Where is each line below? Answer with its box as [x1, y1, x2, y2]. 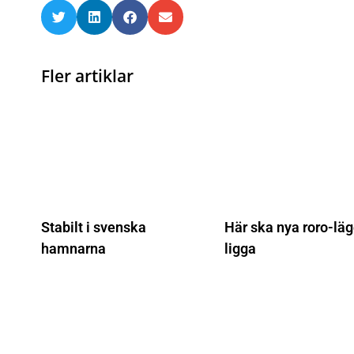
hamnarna [41, 240, 106, 258]
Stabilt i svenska [41, 219, 146, 236]
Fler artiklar [41, 64, 134, 87]
